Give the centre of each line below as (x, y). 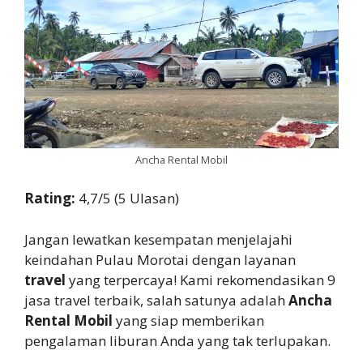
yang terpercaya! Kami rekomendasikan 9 (201, 280)
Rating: (51, 199)
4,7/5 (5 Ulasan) (129, 199)
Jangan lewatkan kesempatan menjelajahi (158, 239)
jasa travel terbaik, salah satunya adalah (156, 300)
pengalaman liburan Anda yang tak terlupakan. (177, 340)
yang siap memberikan (188, 320)
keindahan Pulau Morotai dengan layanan (160, 259)
